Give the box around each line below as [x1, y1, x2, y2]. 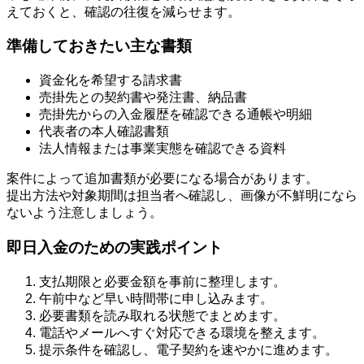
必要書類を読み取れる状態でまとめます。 [39, 308, 286, 323]
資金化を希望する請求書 [39, 73, 182, 88]
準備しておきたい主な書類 [6, 37, 192, 55]
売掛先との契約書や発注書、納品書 [39, 90, 247, 105]
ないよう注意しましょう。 [6, 206, 162, 220]
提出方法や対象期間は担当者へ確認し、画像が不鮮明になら [6, 188, 357, 203]
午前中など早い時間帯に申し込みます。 [39, 291, 273, 305]
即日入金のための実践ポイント [6, 238, 223, 256]
